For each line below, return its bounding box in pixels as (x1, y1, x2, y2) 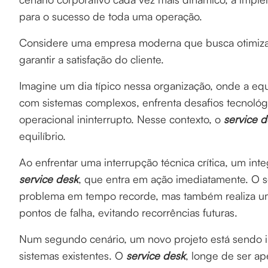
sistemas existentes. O (19, 249, 126, 262)
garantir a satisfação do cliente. (19, 53, 164, 66)
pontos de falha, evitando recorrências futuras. (19, 206, 237, 219)
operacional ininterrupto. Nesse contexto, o (19, 112, 224, 126)
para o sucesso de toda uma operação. (19, 10, 205, 23)
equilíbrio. (19, 129, 66, 142)
